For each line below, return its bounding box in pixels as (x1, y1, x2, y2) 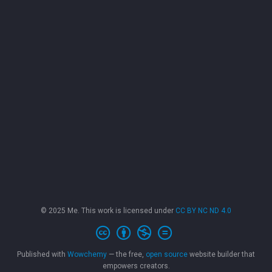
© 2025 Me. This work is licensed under (41, 206, 175, 216)
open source (146, 250, 188, 259)
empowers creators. (102, 262, 170, 270)
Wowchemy (67, 250, 107, 259)
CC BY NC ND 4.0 (175, 206, 231, 216)
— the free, (107, 250, 146, 259)
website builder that (188, 250, 255, 259)
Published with (17, 250, 67, 259)
